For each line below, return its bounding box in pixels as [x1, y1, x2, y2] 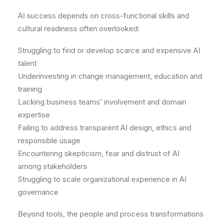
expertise [18, 110, 50, 119]
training [18, 84, 42, 94]
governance [18, 187, 58, 197]
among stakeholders [18, 162, 87, 171]
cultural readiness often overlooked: [18, 24, 140, 33]
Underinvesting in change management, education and [18, 71, 202, 81]
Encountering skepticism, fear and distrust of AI [18, 149, 179, 158]
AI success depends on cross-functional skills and [18, 11, 189, 20]
